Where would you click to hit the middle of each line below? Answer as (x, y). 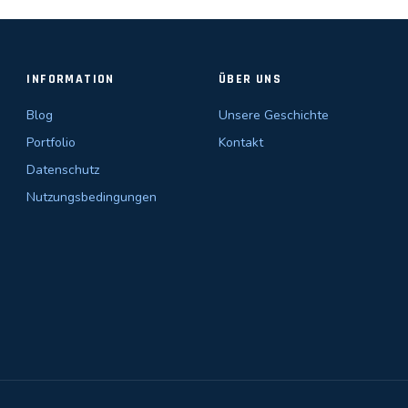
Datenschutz (63, 170)
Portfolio (51, 143)
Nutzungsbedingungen (92, 197)
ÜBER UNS (250, 79)
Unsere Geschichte (273, 115)
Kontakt (240, 143)
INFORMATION (71, 79)
